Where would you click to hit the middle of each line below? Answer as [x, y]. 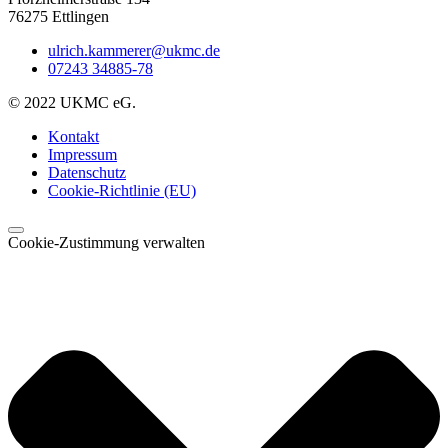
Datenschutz [87, 173]
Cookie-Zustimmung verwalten [106, 243]
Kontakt [73, 137]
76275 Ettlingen [58, 17]
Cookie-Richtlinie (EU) [122, 191]
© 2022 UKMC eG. [72, 103]
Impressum [82, 155]
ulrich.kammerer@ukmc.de [134, 51]
